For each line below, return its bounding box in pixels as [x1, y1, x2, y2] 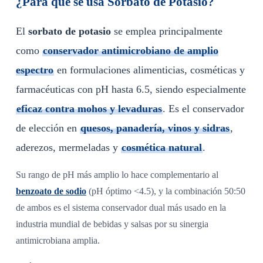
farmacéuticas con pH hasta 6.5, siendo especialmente [15, 83, 246, 96]
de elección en [15, 122, 80, 134]
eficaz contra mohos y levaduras [16, 103, 162, 115]
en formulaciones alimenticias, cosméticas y [53, 64, 245, 76]
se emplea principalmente [110, 25, 222, 38]
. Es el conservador [162, 103, 244, 115]
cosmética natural [121, 141, 202, 154]
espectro [15, 64, 53, 76]
